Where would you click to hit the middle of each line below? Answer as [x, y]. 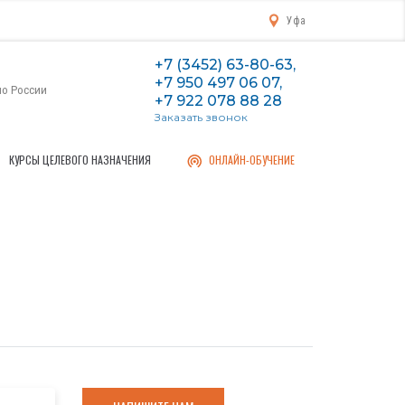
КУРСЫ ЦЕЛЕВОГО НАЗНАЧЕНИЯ [80, 160]
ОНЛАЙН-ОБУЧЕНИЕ [251, 160]
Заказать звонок [201, 117]
